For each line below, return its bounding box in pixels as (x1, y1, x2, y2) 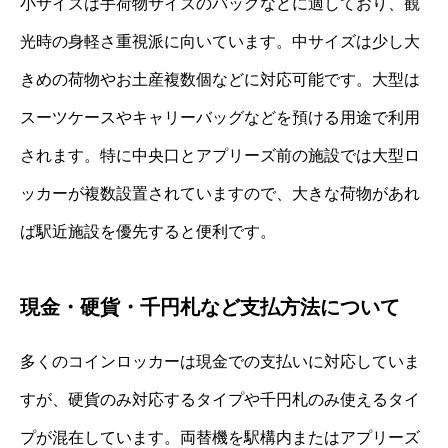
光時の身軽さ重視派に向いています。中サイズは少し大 (20, 32, 420, 50)
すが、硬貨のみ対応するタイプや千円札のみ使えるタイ (20, 390, 420, 408)
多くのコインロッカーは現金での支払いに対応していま (20, 352, 420, 370)
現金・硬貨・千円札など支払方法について (20, 295, 400, 318)
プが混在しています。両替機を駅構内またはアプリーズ (20, 428, 420, 446)
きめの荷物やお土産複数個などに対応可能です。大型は (20, 70, 420, 88)
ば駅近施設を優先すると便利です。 (20, 222, 276, 240)
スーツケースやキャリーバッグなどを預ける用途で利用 (20, 108, 420, 126)
